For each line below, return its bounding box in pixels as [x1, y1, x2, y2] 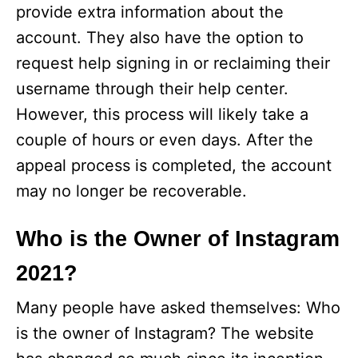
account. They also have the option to [16, 28, 304, 48]
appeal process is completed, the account [16, 156, 332, 176]
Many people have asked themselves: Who [16, 298, 340, 318]
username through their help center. [16, 79, 288, 99]
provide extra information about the [16, 2, 284, 22]
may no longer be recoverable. [16, 181, 247, 201]
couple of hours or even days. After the [16, 130, 313, 150]
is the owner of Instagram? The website [16, 324, 314, 344]
